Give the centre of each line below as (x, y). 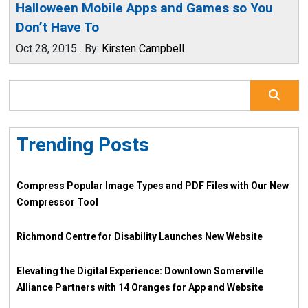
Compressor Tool (58, 202)
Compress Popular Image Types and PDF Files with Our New (153, 185)
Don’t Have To (57, 27)
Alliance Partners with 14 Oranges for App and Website (140, 287)
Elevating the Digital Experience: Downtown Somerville (140, 271)
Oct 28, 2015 (46, 48)
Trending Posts (83, 144)
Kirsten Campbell (143, 48)
